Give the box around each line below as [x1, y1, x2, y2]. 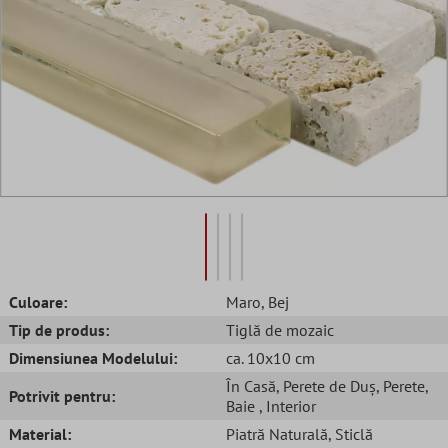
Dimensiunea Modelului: [9, 347, 177, 368]
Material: [9, 423, 71, 444]
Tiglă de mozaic [226, 319, 334, 340]
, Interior [259, 395, 316, 416]
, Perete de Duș [276, 375, 376, 396]
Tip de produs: [9, 319, 109, 340]
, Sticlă [328, 423, 373, 444]
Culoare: [9, 291, 67, 312]
